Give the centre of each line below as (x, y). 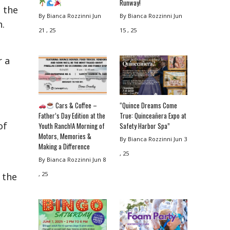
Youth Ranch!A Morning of (72, 126)
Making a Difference (64, 146)
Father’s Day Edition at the (72, 115)
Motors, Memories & (65, 136)
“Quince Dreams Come (148, 105)
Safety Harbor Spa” (145, 126)
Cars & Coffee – (75, 105)
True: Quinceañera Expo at (153, 115)
